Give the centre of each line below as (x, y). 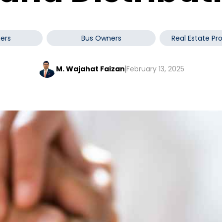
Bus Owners (101, 38)
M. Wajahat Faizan (90, 69)
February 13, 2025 (155, 69)
